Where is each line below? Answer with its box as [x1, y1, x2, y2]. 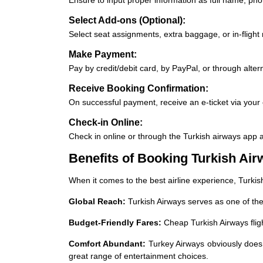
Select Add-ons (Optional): [69, 15, 186, 25]
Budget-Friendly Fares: [69, 217, 164, 227]
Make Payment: [69, 49, 137, 59]
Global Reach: [69, 196, 128, 206]
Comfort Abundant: [69, 238, 149, 248]
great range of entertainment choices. [69, 251, 208, 261]
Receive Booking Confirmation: [69, 83, 208, 93]
